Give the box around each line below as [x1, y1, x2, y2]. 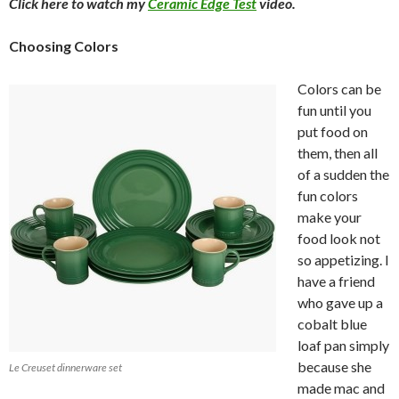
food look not [297, 229, 380, 247]
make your [297, 208, 362, 225]
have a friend [297, 272, 375, 289]
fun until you [297, 101, 371, 118]
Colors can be [297, 79, 381, 97]
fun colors [297, 186, 358, 204]
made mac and [297, 379, 385, 396]
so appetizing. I [297, 250, 389, 268]
